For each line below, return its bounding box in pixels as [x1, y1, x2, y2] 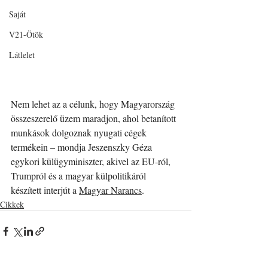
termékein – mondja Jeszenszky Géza [11, 141, 154, 154]
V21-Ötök [9, 29, 43, 40]
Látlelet [9, 49, 35, 60]
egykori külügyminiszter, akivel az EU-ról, [11, 155, 173, 168]
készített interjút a [11, 184, 79, 197]
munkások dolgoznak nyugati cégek [11, 126, 149, 139]
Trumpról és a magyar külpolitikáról [11, 169, 148, 182]
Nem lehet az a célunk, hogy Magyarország [11, 98, 177, 111]
